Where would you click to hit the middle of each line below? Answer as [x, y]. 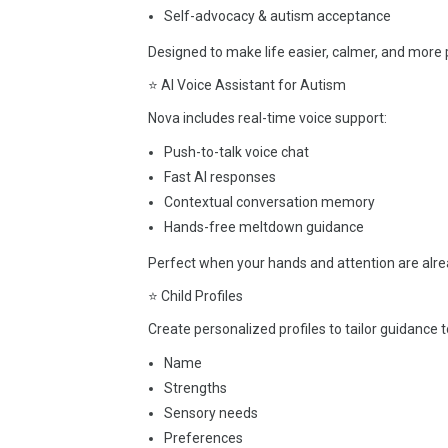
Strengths [195, 388]
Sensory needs [211, 413]
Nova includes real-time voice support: [267, 118]
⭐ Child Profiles [195, 296]
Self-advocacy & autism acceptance [277, 16]
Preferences [203, 438]
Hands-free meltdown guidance [264, 227]
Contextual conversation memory [269, 202]
